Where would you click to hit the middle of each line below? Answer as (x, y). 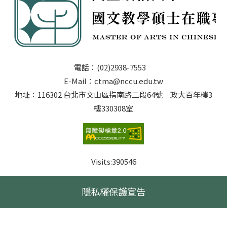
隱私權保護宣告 (113, 192)
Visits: (101, 162)
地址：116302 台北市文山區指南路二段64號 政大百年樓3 (113, 94)
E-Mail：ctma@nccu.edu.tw (113, 81)
